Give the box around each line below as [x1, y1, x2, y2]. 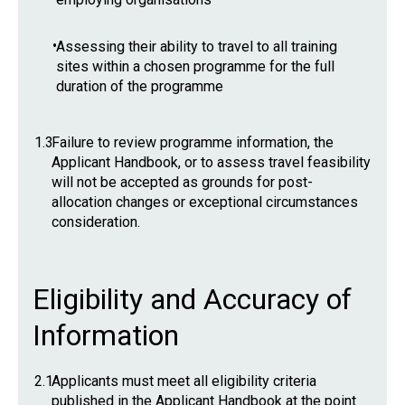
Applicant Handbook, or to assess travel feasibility [52, 154, 371, 171]
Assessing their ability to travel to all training [56, 38, 337, 55]
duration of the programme [56, 78, 223, 95]
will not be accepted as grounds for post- [52, 174, 313, 191]
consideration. [52, 213, 140, 231]
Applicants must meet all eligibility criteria [52, 372, 316, 390]
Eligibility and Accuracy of [33, 282, 352, 316]
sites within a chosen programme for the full [56, 58, 334, 75]
